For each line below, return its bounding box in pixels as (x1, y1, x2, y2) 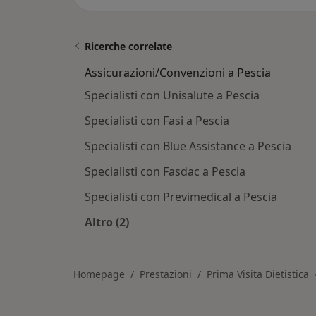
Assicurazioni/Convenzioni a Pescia (85, 65, 271, 81)
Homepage (73, 267, 125, 281)
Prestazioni (140, 267, 192, 281)
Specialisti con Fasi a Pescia (85, 113, 229, 129)
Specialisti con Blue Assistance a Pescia (85, 138, 291, 154)
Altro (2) (85, 214, 129, 231)
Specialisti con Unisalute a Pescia (85, 87, 260, 104)
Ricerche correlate (85, 39, 172, 54)
